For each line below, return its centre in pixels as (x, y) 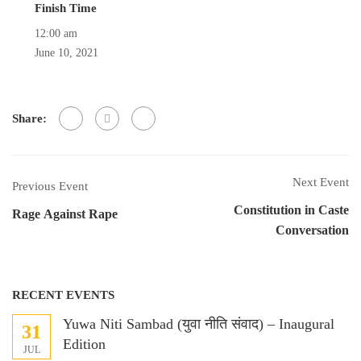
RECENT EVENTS (63, 295)
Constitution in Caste (291, 210)
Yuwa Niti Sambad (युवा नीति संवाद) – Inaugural (199, 324)
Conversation (312, 230)
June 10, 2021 (66, 53)
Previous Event (50, 186)
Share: (29, 118)
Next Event (321, 182)
